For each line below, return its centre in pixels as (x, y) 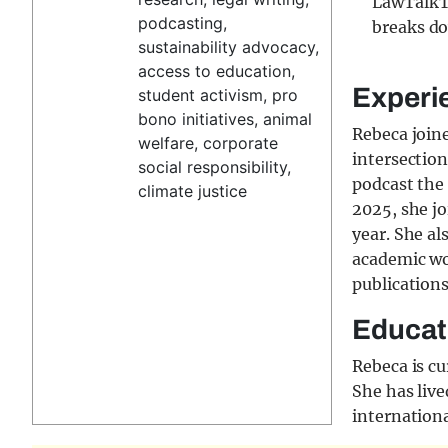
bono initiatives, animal (225, 119)
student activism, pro (218, 95)
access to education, (217, 71)
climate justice (193, 191)
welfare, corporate (208, 143)
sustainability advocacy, (229, 47)
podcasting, (183, 23)
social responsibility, (215, 167)
